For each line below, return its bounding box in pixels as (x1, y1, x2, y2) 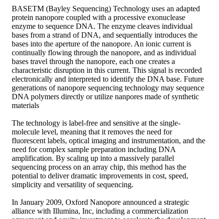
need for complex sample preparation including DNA (12, 145, 175, 153)
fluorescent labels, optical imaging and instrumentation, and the (12, 136, 205, 145)
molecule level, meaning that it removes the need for (12, 127, 172, 136)
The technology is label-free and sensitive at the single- (12, 118, 180, 127)
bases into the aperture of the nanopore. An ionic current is (12, 39, 191, 48)
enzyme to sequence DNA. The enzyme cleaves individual (12, 22, 193, 30)
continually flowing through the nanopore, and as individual (12, 48, 196, 57)
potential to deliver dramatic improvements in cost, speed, (12, 171, 188, 180)
